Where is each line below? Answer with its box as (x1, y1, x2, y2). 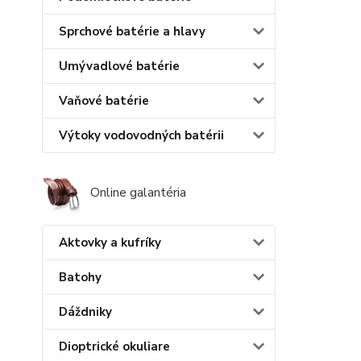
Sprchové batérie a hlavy (59, 23, 205, 39)
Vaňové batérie (59, 92, 149, 109)
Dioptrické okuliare (59, 338, 170, 355)
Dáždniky (59, 304, 112, 321)
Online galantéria (90, 184, 186, 202)
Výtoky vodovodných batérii (59, 127, 224, 143)
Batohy (59, 269, 102, 286)
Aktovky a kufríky (59, 234, 161, 251)
